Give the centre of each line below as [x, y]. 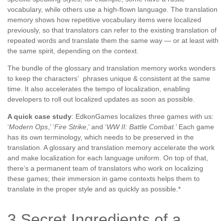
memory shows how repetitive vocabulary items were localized [104, 20]
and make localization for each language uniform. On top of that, [108, 158]
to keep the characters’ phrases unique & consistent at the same [109, 79]
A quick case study [39, 117]
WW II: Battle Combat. [141, 127]
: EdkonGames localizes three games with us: [143, 117]
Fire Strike [70, 127]
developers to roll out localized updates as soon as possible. [101, 99]
